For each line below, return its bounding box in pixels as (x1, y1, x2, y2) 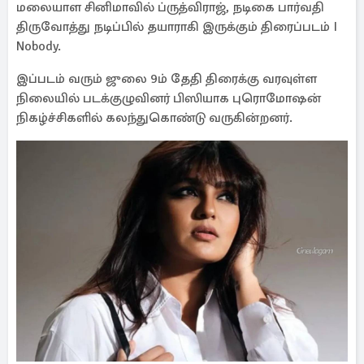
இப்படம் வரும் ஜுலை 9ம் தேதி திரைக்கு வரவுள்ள (16, 71, 317, 87)
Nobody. (16, 38, 61, 54)
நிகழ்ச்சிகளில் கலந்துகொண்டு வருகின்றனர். (16, 110, 292, 126)
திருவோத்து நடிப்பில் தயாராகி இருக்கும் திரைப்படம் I (16, 19, 337, 35)
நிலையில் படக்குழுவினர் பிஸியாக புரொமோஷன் (16, 90, 321, 106)
